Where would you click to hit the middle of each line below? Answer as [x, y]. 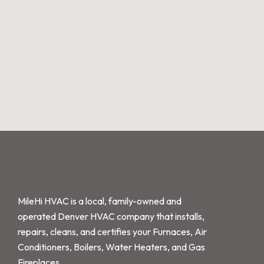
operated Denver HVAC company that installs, [111, 216]
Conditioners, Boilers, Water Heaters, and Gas [111, 247]
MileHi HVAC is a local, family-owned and [100, 201]
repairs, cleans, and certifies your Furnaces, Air [112, 232]
